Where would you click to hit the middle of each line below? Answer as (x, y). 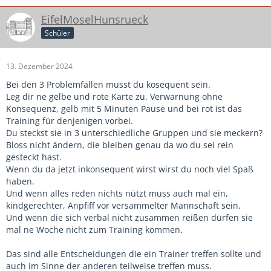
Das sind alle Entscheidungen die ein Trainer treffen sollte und (134, 253)
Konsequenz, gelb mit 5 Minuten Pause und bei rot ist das (124, 108)
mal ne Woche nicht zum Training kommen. (94, 229)
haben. (20, 181)
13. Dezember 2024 (39, 66)
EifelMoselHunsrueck (95, 19)
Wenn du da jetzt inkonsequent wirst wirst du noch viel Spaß (130, 169)
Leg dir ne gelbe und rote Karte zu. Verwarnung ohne (114, 96)
